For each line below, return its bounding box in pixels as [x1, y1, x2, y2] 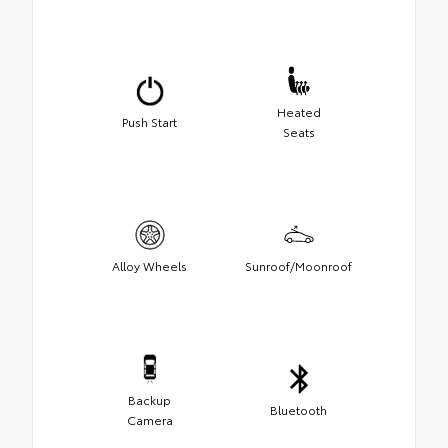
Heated [276, 103, 321, 121]
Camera [126, 411, 173, 429]
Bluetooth [270, 401, 327, 419]
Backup [128, 391, 171, 409]
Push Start [122, 113, 177, 131]
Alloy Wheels [112, 257, 187, 275]
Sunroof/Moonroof [245, 257, 352, 275]
